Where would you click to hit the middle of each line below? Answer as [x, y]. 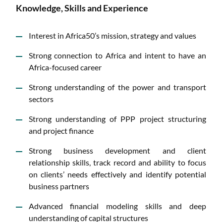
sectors [42, 99]
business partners [59, 186]
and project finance [62, 130]
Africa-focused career [66, 67]
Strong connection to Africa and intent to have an [117, 55]
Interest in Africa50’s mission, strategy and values [113, 35]
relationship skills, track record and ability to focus [117, 162]
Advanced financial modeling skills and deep [117, 206]
